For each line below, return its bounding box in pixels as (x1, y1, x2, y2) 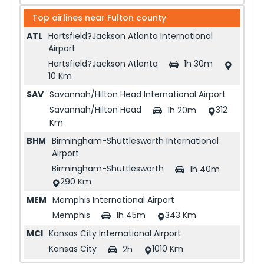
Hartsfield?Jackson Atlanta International (48, 29, 213, 42)
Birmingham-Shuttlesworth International (52, 134, 219, 147)
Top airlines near (32, 11, 107, 24)
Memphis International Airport (52, 193, 174, 206)
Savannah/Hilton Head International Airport (49, 88, 226, 101)
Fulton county (107, 11, 166, 24)
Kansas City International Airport (49, 227, 181, 240)
